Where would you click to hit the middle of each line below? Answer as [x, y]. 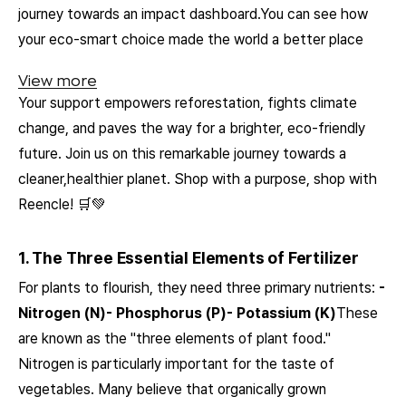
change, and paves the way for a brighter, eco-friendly [192, 128]
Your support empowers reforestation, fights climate [188, 102]
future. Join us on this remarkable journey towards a [182, 153]
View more [58, 81]
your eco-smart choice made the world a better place [191, 40]
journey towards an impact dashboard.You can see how [193, 14]
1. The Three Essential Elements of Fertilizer [188, 258]
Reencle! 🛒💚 [62, 204]
